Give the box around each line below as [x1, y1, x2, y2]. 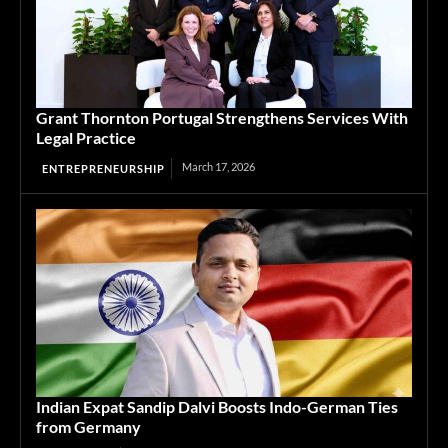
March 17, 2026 [182, 160, 255, 173]
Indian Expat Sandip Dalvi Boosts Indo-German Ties [36, 397, 398, 416]
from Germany [36, 417, 141, 436]
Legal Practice [36, 128, 136, 147]
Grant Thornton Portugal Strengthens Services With [36, 108, 408, 127]
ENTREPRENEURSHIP [42, 162, 165, 175]
